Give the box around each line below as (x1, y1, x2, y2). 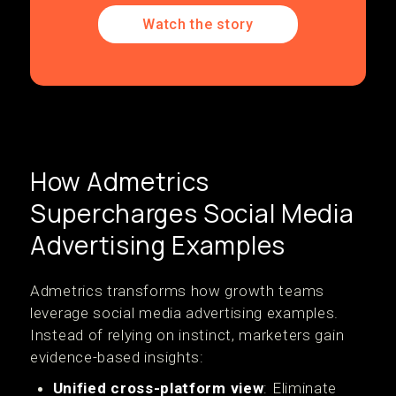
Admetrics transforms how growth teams (30, 282, 324, 300)
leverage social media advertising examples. (30, 304, 339, 322)
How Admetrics (30, 164, 210, 198)
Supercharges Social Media (30, 196, 354, 230)
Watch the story (142, 16, 254, 33)
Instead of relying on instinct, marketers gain (30, 326, 345, 344)
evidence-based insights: (30, 348, 204, 366)
